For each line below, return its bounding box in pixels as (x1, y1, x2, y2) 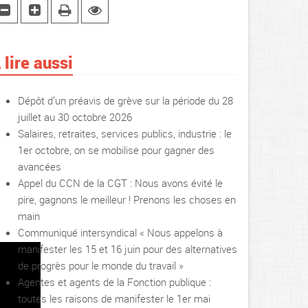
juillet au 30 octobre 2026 (18, 110, 132, 124)
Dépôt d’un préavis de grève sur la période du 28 (18, 93, 233, 107)
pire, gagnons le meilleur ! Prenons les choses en (18, 192, 236, 206)
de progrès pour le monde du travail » (18, 258, 184, 272)
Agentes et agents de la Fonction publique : (18, 275, 211, 289)
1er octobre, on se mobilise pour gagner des (18, 143, 214, 157)
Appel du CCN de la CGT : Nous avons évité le (18, 176, 223, 190)
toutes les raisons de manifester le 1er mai (18, 291, 210, 305)
